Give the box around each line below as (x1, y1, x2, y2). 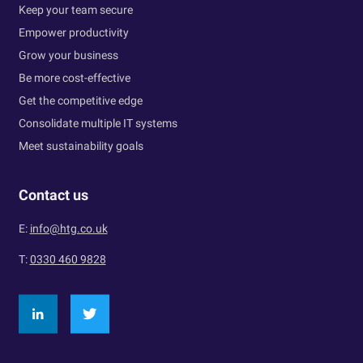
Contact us (18, 186, 88, 204)
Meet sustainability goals (18, 139, 143, 153)
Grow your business (18, 49, 118, 62)
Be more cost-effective (18, 71, 130, 85)
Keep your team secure (18, 3, 133, 17)
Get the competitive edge (18, 94, 143, 108)
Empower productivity (18, 26, 129, 40)
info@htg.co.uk (29, 222, 108, 236)
